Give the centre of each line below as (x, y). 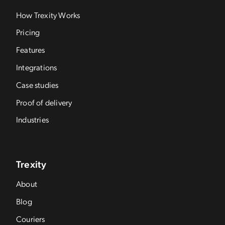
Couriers (31, 218)
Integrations (37, 67)
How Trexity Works (48, 15)
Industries (32, 120)
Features (31, 50)
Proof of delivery (44, 102)
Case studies (37, 84)
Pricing (28, 32)
